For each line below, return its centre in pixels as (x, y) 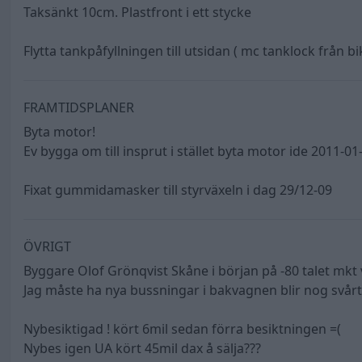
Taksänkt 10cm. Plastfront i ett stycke (137, 13)
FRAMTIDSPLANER (79, 108)
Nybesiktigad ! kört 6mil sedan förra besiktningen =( (182, 329)
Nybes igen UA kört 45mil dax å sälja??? (142, 349)
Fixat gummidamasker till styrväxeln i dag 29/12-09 (178, 190)
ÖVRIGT (47, 247)
